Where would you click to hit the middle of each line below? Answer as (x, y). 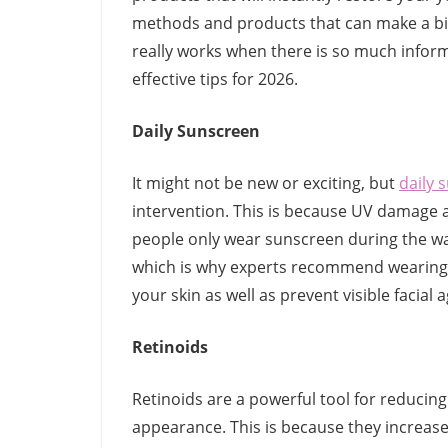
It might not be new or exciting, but (265, 183)
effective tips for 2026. (217, 79)
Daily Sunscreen (196, 131)
